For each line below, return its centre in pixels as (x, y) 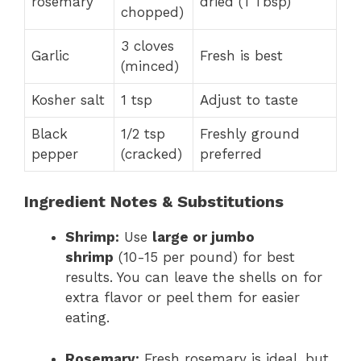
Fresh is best (241, 55)
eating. (87, 318)
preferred (231, 154)
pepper (55, 154)
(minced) (150, 66)
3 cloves (147, 46)
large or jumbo (203, 237)
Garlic (50, 55)
